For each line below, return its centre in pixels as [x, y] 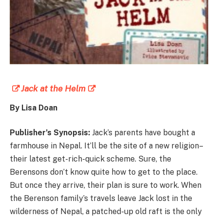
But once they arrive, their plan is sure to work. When [106, 185]
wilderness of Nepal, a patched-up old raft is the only [106, 212]
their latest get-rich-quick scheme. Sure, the [91, 159]
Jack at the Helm [53, 88]
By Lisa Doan [34, 108]
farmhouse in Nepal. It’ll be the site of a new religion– [107, 146]
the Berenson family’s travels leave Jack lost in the [101, 199]
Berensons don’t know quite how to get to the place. [104, 172]
